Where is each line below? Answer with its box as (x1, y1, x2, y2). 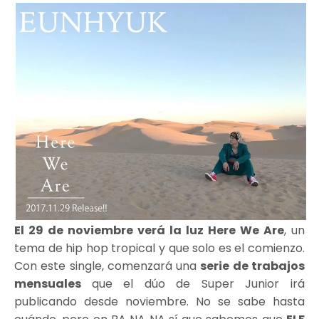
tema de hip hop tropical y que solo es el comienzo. (14, 240, 305, 257)
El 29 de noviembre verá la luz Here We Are (14, 222, 284, 239)
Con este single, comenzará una (14, 258, 201, 275)
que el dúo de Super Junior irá (91, 276, 305, 293)
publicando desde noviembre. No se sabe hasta (14, 293, 305, 310)
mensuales (14, 276, 92, 293)
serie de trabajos (200, 258, 305, 275)
